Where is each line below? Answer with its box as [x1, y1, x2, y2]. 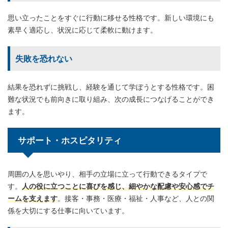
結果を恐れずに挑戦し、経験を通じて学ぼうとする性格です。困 [8, 82, 214, 91]
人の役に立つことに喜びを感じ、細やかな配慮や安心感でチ [22, 181, 214, 190]
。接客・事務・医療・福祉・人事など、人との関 [58, 193, 214, 203]
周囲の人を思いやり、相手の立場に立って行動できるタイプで [8, 169, 207, 178]
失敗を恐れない [15, 53, 72, 64]
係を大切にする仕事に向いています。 [8, 206, 129, 215]
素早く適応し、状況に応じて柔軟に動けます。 [8, 25, 157, 34]
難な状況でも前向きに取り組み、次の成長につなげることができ [8, 94, 214, 103]
